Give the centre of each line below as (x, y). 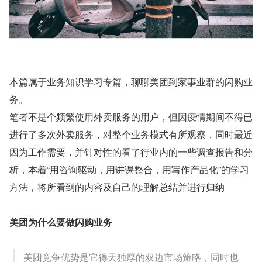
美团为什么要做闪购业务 (61, 222)
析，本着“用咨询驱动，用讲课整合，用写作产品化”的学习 (129, 170)
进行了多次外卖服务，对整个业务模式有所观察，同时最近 (131, 135)
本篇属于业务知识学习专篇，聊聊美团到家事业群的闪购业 (131, 82)
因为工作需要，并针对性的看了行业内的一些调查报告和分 (131, 152)
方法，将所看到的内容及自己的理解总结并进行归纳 (117, 187)
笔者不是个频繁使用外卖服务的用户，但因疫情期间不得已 (131, 117)
